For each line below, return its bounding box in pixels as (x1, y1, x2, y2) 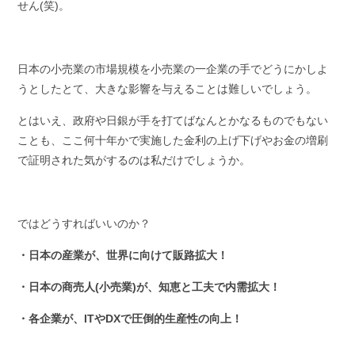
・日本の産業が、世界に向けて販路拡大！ (17, 249, 229, 262)
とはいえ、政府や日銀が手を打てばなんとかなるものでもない (17, 114, 329, 128)
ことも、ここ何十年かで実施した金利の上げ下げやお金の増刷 (17, 134, 329, 147)
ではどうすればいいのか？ (17, 217, 151, 231)
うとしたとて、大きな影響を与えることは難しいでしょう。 (17, 82, 318, 96)
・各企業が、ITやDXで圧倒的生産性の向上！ (17, 312, 243, 326)
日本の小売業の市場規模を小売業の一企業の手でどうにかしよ (17, 63, 329, 76)
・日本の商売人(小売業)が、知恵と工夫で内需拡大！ (17, 281, 281, 294)
